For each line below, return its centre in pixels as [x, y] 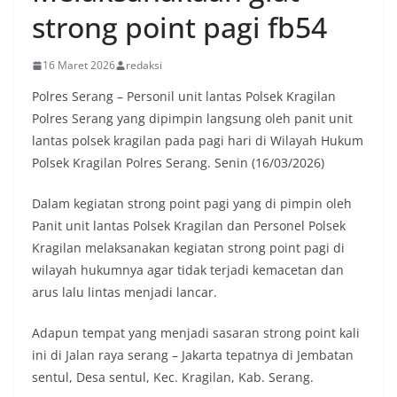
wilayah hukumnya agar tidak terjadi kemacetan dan [188, 270]
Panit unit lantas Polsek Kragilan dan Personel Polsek [189, 226]
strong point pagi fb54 [179, 27]
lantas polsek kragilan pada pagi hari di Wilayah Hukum [198, 140]
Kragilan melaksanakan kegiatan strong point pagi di [188, 248]
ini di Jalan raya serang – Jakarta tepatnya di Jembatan [193, 355]
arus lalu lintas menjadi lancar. [125, 292]
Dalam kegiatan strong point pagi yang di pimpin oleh [192, 203]
